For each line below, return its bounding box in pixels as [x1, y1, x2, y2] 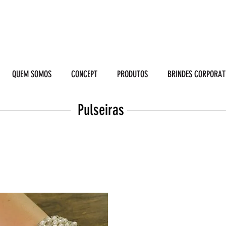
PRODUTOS [117, 68, 148, 80]
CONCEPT [71, 68, 97, 80]
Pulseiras [74, 100, 124, 119]
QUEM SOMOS [12, 68, 51, 80]
